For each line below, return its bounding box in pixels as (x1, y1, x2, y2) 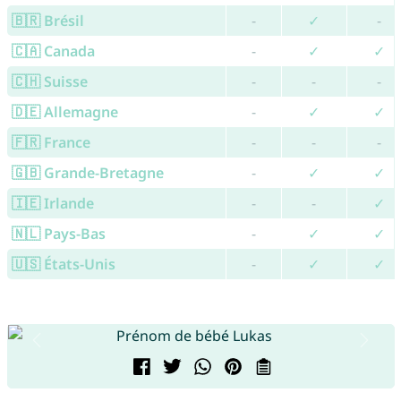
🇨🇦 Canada (11, 41, 95, 62)
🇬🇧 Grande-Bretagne (11, 163, 164, 183)
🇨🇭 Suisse (11, 72, 88, 92)
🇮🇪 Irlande (11, 193, 94, 214)
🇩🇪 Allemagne (11, 102, 118, 123)
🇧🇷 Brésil (11, 11, 84, 31)
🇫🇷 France (11, 132, 90, 153)
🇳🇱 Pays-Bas (11, 224, 106, 244)
